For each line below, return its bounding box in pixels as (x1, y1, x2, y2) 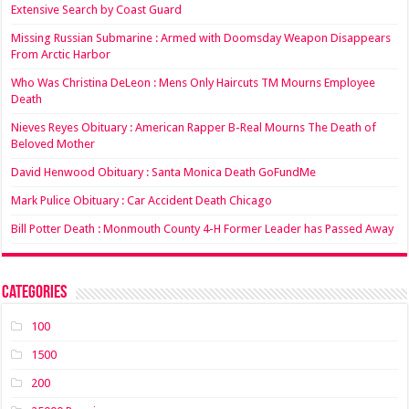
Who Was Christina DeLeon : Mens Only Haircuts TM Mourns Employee (11, 76, 376, 89)
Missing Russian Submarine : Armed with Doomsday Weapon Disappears (11, 31, 392, 45)
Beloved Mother (11, 137, 96, 151)
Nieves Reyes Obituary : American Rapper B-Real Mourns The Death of (11, 121, 377, 134)
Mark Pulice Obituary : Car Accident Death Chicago (11, 194, 273, 207)
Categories (2, 284, 68, 302)
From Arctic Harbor (11, 47, 111, 61)
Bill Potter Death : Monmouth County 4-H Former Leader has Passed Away (11, 222, 394, 236)
